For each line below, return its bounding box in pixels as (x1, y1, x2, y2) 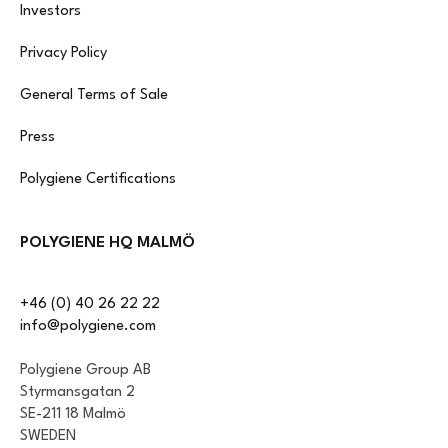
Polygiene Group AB (20, 363, 151, 379)
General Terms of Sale (20, 88, 168, 104)
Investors (20, 4, 81, 20)
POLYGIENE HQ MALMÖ (20, 235, 195, 252)
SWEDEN (20, 429, 76, 445)
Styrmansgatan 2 (20, 385, 135, 401)
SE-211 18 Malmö (20, 407, 126, 423)
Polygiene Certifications (20, 172, 176, 188)
